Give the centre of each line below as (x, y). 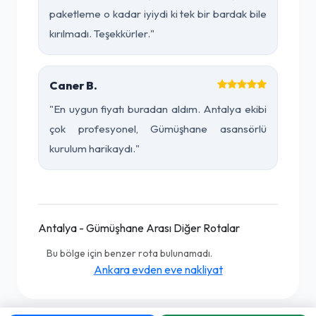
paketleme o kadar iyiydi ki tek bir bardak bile (158, 14)
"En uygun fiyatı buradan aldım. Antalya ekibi (158, 109)
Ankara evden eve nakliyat (158, 269)
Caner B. (73, 85)
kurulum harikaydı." (95, 148)
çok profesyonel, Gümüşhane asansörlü (158, 129)
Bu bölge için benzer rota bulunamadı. (129, 253)
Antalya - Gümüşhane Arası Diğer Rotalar (139, 228)
